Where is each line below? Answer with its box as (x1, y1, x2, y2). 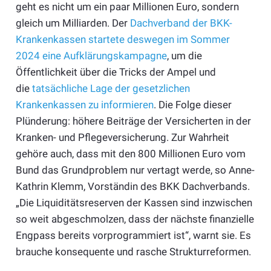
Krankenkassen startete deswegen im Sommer (15, 33, 230, 46)
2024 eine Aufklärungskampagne (15, 50, 167, 62)
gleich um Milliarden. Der (15, 17, 130, 30)
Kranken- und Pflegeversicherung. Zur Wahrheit (15, 131, 229, 144)
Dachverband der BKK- (129, 17, 232, 30)
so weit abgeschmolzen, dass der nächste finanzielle (15, 213, 254, 226)
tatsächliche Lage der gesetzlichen (31, 82, 190, 95)
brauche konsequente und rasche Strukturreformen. (15, 246, 251, 258)
